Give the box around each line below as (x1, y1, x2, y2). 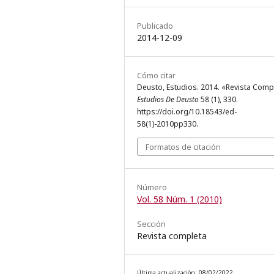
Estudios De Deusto (137, 94, 199, 105)
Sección (137, 218, 166, 230)
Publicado (137, 20, 173, 32)
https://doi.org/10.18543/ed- (137, 106, 237, 117)
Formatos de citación (146, 141, 221, 153)
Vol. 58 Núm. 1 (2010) (137, 193, 222, 206)
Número (137, 182, 167, 193)
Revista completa (137, 230, 207, 242)
